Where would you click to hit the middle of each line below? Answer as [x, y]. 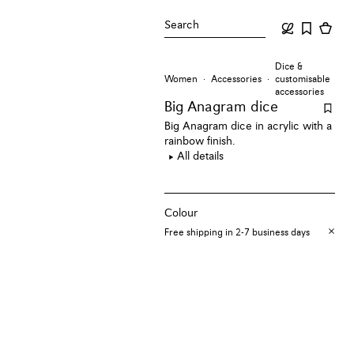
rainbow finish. [200, 141]
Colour [181, 213]
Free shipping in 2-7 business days [237, 233]
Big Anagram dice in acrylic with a [249, 126]
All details [201, 156]
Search [182, 25]
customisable [302, 80]
